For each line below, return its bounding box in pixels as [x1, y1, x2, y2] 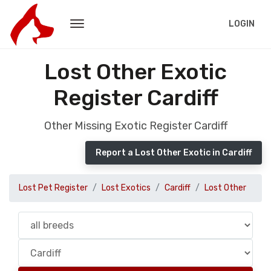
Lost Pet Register [19, 183, 88, 193]
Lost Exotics [102, 183, 151, 193]
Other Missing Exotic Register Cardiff [44, 119, 227, 132]
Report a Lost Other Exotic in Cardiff [96, 148, 252, 158]
